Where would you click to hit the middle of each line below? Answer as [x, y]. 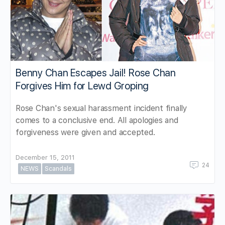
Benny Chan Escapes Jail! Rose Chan [96, 73]
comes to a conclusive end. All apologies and [97, 121]
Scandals [58, 169]
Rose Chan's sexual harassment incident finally [101, 108]
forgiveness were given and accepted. [85, 133]
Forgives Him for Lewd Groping [82, 86]
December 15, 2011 [45, 158]
